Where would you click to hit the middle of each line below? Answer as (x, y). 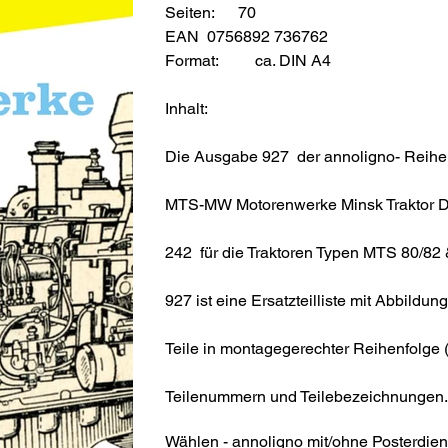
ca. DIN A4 (293, 60)
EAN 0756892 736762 (247, 36)
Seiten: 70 (211, 12)
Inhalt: (187, 108)
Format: (210, 60)
